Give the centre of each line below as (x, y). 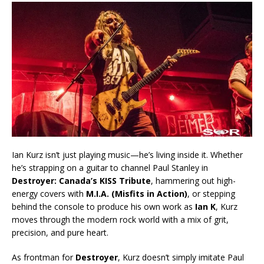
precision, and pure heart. (60, 233)
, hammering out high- (193, 181)
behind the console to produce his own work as (103, 207)
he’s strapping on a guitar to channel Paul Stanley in (110, 168)
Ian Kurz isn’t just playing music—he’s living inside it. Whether (127, 155)
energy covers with (49, 194)
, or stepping (211, 194)
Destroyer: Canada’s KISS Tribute (81, 181)
